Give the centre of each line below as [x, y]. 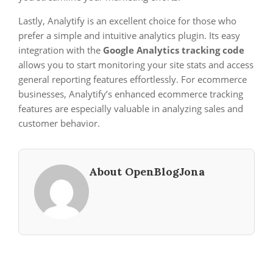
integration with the [61, 50]
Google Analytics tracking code [174, 50]
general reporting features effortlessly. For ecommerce [133, 79]
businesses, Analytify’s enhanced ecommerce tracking [131, 94]
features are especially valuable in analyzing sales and [131, 108]
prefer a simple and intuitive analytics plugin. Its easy [129, 35]
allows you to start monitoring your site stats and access [136, 65]
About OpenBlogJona [147, 172]
